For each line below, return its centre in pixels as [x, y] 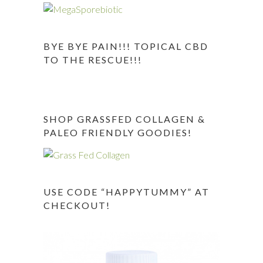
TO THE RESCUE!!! [93, 60]
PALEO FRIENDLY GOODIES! [118, 132]
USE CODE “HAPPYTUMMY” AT [127, 192]
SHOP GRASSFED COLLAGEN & [124, 119]
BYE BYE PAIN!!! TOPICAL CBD [126, 46]
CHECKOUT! [77, 205]
